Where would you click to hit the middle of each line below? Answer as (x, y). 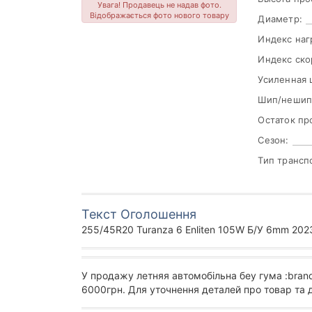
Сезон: (273, 140)
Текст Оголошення (139, 214)
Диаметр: (280, 19)
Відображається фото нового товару (159, 16)
